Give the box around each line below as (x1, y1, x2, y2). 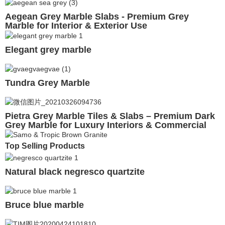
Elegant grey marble (5, 44, 91, 55)
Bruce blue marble (5, 199, 84, 210)
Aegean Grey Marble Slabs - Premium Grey (5, 12, 189, 22)
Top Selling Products (5, 142, 85, 151)
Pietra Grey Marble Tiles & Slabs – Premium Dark (5, 110, 215, 121)
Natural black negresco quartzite (5, 167, 145, 177)
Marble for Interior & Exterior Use (5, 21, 147, 31)
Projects (5, 129, 41, 139)
